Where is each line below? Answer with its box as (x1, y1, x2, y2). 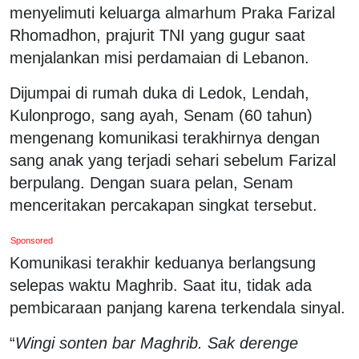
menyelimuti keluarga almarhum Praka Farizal (10, 3, 335, 22)
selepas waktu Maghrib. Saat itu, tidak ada (10, 276, 312, 294)
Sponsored (10, 235, 54, 245)
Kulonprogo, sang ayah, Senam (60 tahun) (10, 106, 313, 124)
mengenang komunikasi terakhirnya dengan (10, 128, 320, 147)
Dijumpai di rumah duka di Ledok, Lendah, (10, 83, 309, 102)
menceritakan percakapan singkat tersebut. (10, 196, 317, 214)
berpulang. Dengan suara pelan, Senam (10, 173, 293, 192)
